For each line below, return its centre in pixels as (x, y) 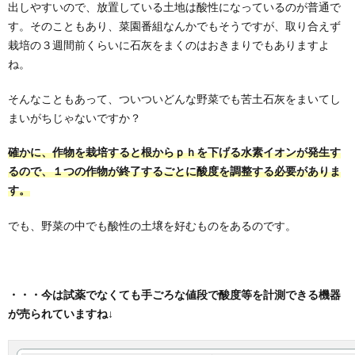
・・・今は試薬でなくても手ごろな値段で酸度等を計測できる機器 (174, 295)
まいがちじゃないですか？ (74, 118)
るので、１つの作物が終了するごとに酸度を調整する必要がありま (174, 172)
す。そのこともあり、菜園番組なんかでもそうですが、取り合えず (174, 26)
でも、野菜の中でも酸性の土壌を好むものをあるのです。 (152, 225)
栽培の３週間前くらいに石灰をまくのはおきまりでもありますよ (169, 45)
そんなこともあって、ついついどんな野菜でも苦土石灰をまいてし (174, 99)
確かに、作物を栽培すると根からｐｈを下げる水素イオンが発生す (174, 153)
